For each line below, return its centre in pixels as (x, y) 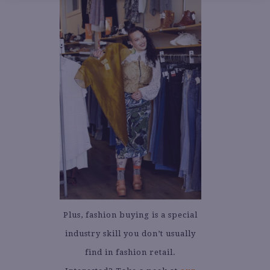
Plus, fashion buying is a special (130, 215)
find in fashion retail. (130, 252)
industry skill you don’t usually (130, 233)
